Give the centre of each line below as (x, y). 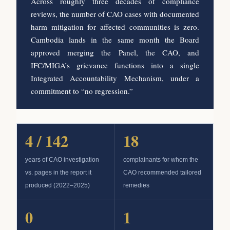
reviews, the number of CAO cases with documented (115, 14)
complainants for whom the (161, 159)
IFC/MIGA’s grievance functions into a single (115, 65)
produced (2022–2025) (57, 185)
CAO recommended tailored (162, 172)
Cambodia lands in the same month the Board (115, 39)
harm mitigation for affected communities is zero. (115, 26)
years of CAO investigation (62, 159)
